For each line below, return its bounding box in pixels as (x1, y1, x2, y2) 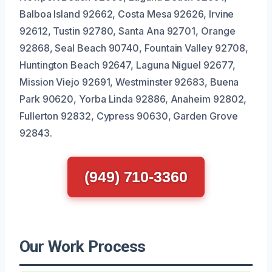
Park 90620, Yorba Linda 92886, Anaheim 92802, (19, 92, 247, 105)
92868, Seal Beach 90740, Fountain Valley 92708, (19, 41, 249, 54)
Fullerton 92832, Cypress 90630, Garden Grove (19, 109, 238, 122)
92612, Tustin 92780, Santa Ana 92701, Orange (19, 24, 236, 37)
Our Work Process (19, 237, 146, 256)
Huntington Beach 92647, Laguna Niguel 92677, (19, 58, 236, 71)
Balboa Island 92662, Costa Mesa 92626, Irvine (19, 7, 234, 20)
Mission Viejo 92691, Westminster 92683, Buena (19, 75, 239, 88)
